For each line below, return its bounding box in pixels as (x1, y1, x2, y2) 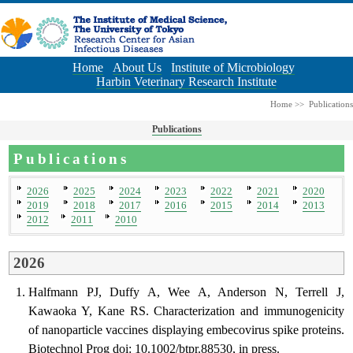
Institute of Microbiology (170, 60, 295, 74)
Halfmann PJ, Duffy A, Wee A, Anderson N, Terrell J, (28, 285, 344, 299)
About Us (112, 60, 162, 74)
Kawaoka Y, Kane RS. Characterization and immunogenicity (28, 304, 344, 318)
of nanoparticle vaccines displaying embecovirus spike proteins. (28, 323, 344, 337)
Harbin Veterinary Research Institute (96, 74, 277, 88)
